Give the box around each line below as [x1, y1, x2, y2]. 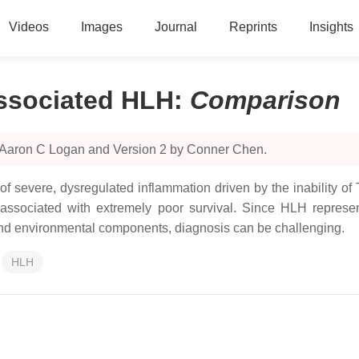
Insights [309, 20, 353, 34]
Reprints [228, 20, 277, 34]
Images [80, 20, 123, 34]
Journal [154, 20, 197, 34]
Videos [8, 20, 49, 34]
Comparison [190, 86, 341, 115]
